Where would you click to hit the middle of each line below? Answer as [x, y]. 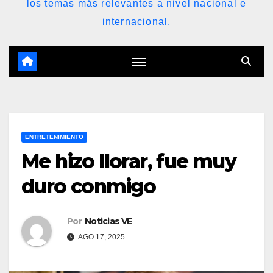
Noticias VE [108, 221]
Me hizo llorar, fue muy [129, 161]
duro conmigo [89, 186]
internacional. [136, 22]
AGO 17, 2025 [101, 237]
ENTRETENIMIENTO [54, 137]
